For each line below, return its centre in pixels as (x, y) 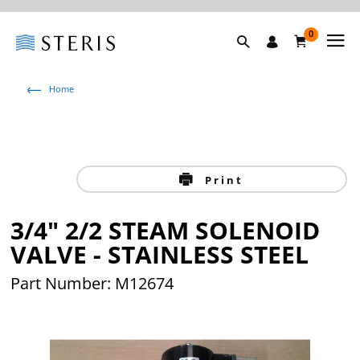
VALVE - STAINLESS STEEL (160, 254)
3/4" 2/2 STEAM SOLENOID (166, 230)
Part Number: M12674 (92, 283)
